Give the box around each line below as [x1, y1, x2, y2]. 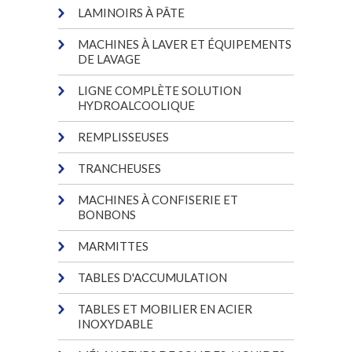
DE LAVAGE [78, 51, 141, 66]
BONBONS [78, 207, 136, 222]
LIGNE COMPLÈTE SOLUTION [78, 82, 241, 97]
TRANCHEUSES [78, 160, 161, 175]
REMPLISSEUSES [78, 129, 169, 144]
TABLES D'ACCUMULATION [78, 269, 227, 284]
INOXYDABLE [78, 316, 153, 331]
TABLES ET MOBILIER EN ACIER [78, 301, 252, 316]
